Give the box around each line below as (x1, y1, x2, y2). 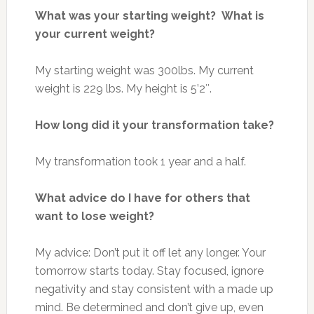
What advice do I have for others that (34, 191, 250, 205)
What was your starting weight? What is (34, 8, 264, 22)
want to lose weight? (34, 209, 154, 223)
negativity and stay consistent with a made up (34, 282, 273, 296)
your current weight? (34, 27, 155, 41)
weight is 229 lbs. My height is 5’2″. (34, 81, 212, 95)
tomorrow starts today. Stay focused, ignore (34, 264, 264, 278)
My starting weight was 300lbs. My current (34, 63, 254, 77)
